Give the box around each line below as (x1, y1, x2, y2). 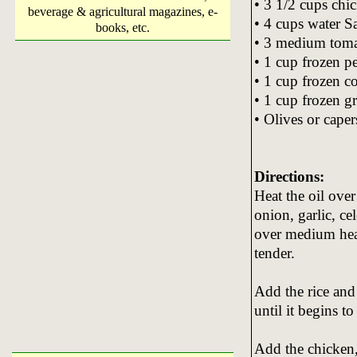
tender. (253, 244, 295, 261)
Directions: (253, 167, 324, 185)
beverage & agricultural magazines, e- (28, 5, 218, 18)
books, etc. (96, 21, 150, 34)
